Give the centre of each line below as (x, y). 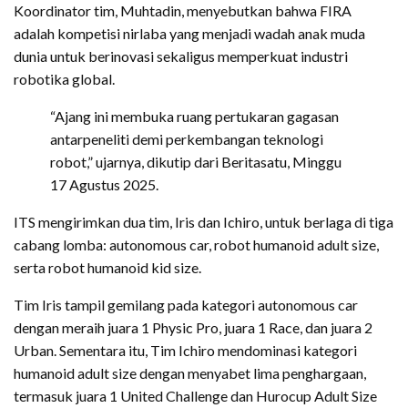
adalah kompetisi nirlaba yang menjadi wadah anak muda (189, 34)
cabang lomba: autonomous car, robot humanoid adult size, (196, 245)
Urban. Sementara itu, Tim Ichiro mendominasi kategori (185, 351)
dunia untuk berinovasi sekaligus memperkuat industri (181, 56)
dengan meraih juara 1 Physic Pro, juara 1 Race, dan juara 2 (193, 328)
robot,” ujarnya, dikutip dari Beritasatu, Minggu (196, 162)
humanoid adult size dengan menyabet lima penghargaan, (190, 373)
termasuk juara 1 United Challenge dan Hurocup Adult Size (195, 396)
